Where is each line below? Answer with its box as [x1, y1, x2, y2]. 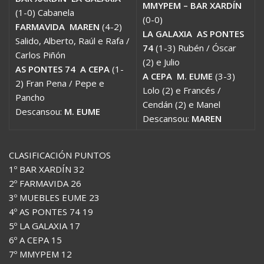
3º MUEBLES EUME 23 [9, 191, 100, 203]
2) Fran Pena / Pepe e [15, 77, 104, 89]
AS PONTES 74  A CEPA [15, 62, 110, 75]
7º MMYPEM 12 [9, 247, 72, 260]
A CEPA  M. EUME [143, 70, 213, 82]
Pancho [15, 91, 45, 103]
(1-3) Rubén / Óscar [153, 41, 236, 54]
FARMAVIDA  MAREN [15, 20, 100, 32]
